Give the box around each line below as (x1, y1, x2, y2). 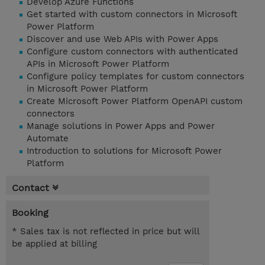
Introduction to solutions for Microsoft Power (27, 146, 222, 157)
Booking (12, 207, 49, 219)
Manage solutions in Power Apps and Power (27, 121, 215, 132)
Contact (12, 182, 49, 194)
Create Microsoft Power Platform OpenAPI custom (27, 96, 243, 107)
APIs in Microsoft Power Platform (27, 59, 169, 70)
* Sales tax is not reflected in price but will (12, 226, 199, 237)
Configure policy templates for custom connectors (27, 71, 244, 82)
